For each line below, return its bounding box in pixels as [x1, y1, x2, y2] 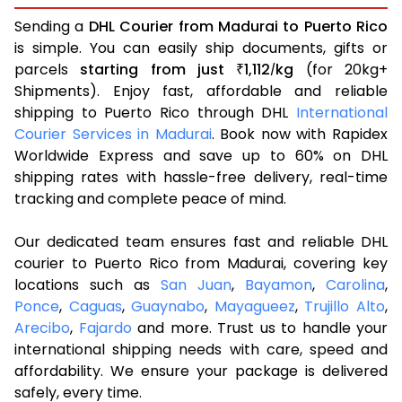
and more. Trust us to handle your [131, 317, 388, 338]
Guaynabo [131, 295, 205, 317]
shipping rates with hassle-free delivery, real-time [14, 166, 388, 188]
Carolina [326, 274, 385, 295]
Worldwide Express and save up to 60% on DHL [14, 144, 388, 166]
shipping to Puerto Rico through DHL [14, 101, 296, 123]
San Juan [161, 274, 232, 295]
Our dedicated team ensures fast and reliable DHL [14, 231, 388, 252]
